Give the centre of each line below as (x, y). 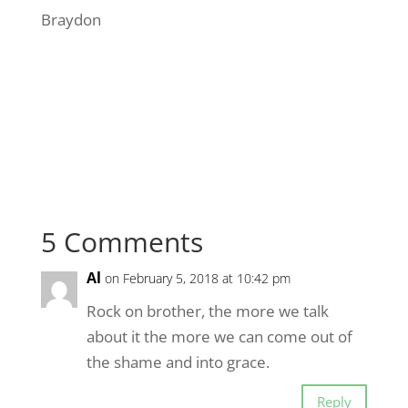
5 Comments (122, 242)
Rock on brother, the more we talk (207, 311)
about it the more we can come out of (219, 337)
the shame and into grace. (178, 362)
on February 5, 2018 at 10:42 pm (197, 278)
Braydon (71, 20)
